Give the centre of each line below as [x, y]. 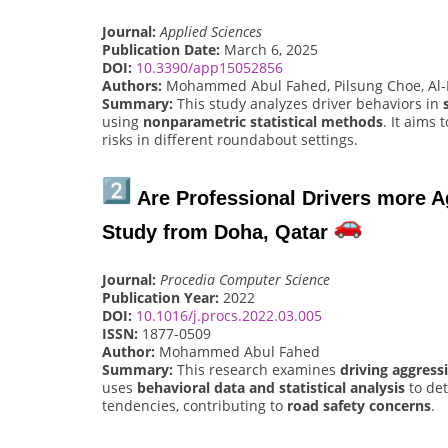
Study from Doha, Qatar [218, 231]
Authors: [132, 86]
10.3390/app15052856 [209, 68]
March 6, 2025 [269, 50]
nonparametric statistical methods [263, 122]
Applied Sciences [211, 32]
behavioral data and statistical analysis [271, 388]
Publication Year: [160, 298]
